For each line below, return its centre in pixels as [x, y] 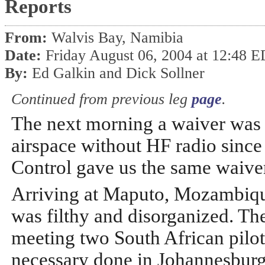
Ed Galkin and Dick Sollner [118, 73]
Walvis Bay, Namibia [117, 38]
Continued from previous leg [101, 99]
